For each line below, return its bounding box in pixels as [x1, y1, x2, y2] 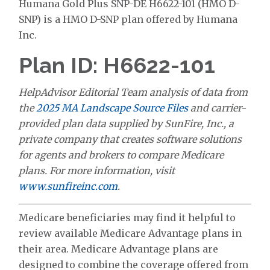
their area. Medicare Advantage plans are [19, 243, 219, 255]
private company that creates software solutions [19, 133, 242, 145]
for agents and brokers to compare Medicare [19, 149, 224, 161]
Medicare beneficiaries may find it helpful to [19, 212, 236, 224]
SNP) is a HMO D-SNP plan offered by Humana [19, 13, 238, 25]
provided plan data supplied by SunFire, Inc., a [19, 118, 234, 130]
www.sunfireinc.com [19, 180, 118, 192]
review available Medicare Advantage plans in [19, 227, 242, 239]
